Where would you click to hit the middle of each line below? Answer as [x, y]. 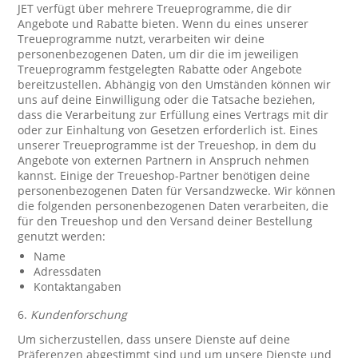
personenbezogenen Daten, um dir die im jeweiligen [159, 54]
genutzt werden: [62, 236]
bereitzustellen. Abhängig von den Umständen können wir [175, 84]
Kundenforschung [79, 314]
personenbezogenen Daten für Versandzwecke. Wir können [177, 191]
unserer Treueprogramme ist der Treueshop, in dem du [167, 145]
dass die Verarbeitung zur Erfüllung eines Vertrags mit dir [173, 115]
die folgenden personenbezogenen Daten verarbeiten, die [173, 206]
